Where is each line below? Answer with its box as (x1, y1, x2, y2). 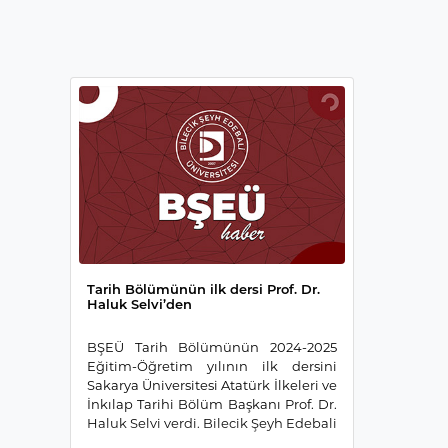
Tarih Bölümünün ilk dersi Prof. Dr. (86, 280, 320, 297)
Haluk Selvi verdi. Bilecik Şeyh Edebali (86, 414, 338, 431)
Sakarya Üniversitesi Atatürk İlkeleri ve (86, 376, 338, 393)
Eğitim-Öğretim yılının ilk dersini (86, 357, 338, 374)
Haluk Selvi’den (86, 295, 192, 312)
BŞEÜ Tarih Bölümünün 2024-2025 (86, 338, 338, 355)
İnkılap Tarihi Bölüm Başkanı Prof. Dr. (86, 395, 338, 412)
